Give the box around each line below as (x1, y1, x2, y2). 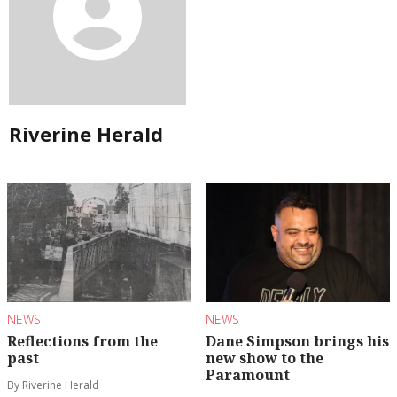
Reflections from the (7, 331, 158, 352)
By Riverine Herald (7, 378, 99, 393)
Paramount (206, 365, 290, 385)
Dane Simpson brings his (206, 331, 389, 352)
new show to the (206, 348, 323, 369)
